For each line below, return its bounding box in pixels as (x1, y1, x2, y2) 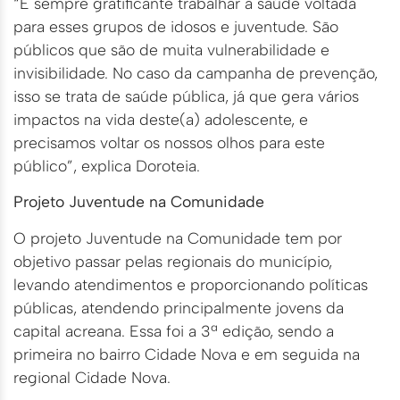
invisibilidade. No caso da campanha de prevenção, (13, 62, 378, 82)
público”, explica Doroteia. (13, 155, 200, 175)
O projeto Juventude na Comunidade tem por (13, 228, 342, 247)
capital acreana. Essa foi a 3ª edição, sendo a (13, 321, 334, 340)
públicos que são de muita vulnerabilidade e (13, 39, 329, 59)
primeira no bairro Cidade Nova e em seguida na (13, 344, 360, 363)
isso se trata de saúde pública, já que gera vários (13, 86, 359, 105)
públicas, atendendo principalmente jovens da (13, 297, 344, 317)
